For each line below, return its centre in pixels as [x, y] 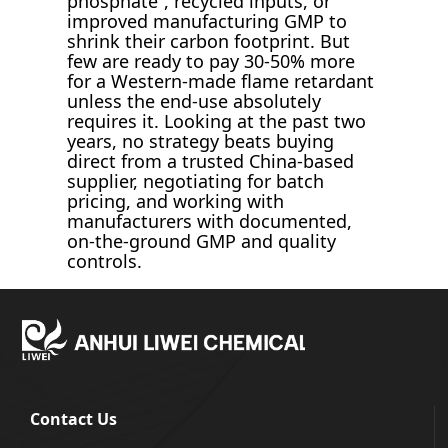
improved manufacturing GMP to [207, 21]
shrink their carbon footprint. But [209, 41]
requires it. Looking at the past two [217, 121]
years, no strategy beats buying [201, 141]
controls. [105, 261]
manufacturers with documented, [210, 221]
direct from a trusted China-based [211, 161]
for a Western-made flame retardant [221, 81]
